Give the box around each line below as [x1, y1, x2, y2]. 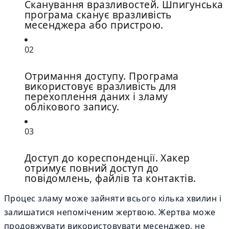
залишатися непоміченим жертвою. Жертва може [4, 207, 216, 218]
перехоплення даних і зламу [25, 89, 168, 103]
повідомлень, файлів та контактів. [25, 171, 196, 185]
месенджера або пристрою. [25, 18, 164, 32]
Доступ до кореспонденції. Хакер [25, 151, 190, 165]
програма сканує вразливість [25, 8, 172, 21]
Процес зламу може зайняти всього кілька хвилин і [4, 193, 222, 204]
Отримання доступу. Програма [25, 69, 179, 83]
